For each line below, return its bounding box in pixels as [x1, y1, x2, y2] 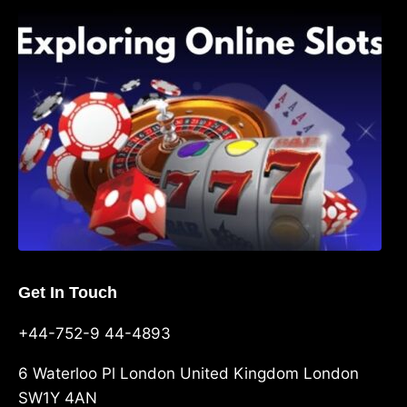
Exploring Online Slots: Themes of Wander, [114, 8, 367, 25]
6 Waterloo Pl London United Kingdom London [18, 363, 359, 382]
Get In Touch [18, 283, 117, 302]
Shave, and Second [114, 25, 230, 41]
